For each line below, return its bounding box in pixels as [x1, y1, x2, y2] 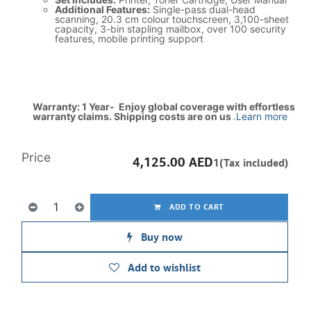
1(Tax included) [213, 156, 288, 169]
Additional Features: [55, 3, 150, 15]
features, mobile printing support [55, 33, 203, 44]
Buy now [138, 230, 183, 243]
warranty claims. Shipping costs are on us [33, 110, 233, 122]
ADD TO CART [167, 202, 225, 211]
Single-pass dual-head [150, 3, 255, 15]
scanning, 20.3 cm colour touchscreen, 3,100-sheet [55, 13, 289, 25]
